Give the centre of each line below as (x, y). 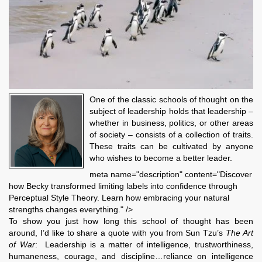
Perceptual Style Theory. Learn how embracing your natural (119, 198)
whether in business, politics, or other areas (171, 123)
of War (22, 245)
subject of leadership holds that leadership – (171, 111)
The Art (240, 233)
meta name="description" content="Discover (171, 175)
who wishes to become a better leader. (161, 158)
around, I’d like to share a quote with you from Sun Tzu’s (118, 233)
